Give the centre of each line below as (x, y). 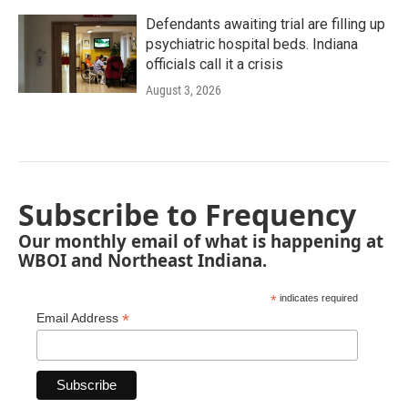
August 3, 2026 (184, 90)
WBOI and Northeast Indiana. (143, 260)
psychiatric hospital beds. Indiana (252, 44)
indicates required (318, 298)
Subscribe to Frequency (187, 214)
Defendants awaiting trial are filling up (265, 24)
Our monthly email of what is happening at (201, 241)
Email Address (79, 318)
